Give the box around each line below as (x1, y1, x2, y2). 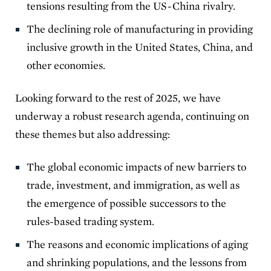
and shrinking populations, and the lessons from (27, 255, 247, 269)
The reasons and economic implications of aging (27, 237, 249, 250)
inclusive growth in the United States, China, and (27, 40, 253, 53)
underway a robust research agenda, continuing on (15, 109, 249, 122)
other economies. (27, 58, 107, 71)
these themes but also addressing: (15, 127, 175, 140)
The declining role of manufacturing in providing (27, 22, 253, 35)
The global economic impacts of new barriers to (27, 160, 247, 173)
